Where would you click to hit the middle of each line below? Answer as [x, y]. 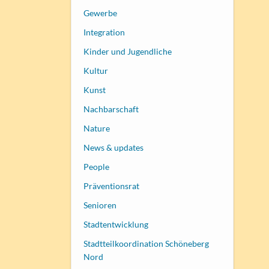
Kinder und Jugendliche [127, 51]
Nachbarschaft [111, 109]
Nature [96, 128]
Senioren [100, 205]
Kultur [95, 70]
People [96, 166]
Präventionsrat [111, 186]
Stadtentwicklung [116, 224]
